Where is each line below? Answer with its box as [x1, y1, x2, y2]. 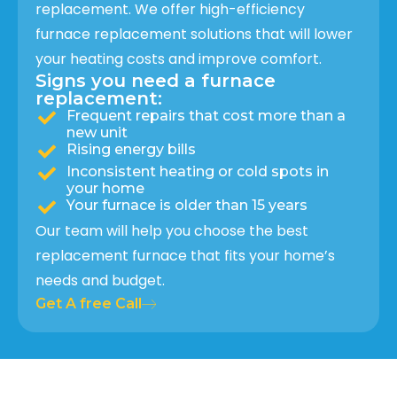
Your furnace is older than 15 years [66, 196, 307, 214]
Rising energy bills [66, 140, 196, 158]
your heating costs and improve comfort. [35, 48, 322, 69]
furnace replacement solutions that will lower [35, 23, 353, 44]
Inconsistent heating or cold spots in [66, 162, 329, 180]
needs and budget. [35, 269, 165, 291]
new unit [66, 123, 128, 141]
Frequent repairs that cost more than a [66, 106, 346, 124]
